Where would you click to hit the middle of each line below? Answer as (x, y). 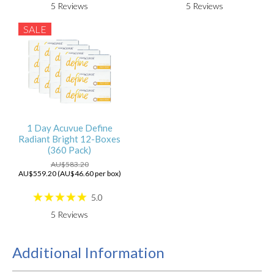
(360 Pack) (70, 150)
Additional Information (88, 253)
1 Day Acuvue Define (69, 128)
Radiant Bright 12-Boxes (70, 139)
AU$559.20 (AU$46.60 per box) (69, 174)
